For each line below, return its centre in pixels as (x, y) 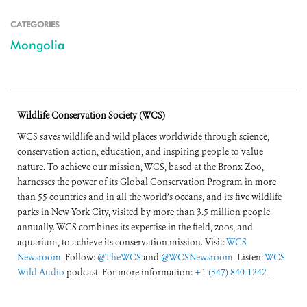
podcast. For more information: (130, 273)
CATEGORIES (35, 25)
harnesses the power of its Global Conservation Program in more (147, 182)
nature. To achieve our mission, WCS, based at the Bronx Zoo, (140, 167)
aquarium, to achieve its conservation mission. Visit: (122, 243)
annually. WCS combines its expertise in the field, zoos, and (135, 228)
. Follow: (79, 258)
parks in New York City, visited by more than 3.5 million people (144, 212)
